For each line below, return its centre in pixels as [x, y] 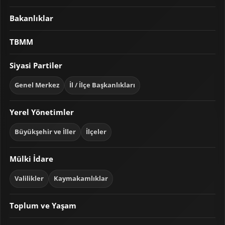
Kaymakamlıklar [81, 179]
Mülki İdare [31, 159]
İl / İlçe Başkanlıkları [102, 85]
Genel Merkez [37, 85]
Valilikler [29, 179]
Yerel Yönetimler [42, 112]
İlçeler [96, 132]
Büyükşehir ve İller [45, 132]
